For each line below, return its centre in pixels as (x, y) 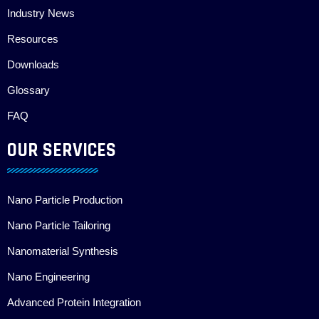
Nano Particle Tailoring (59, 226)
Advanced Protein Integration (74, 303)
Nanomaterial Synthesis (63, 252)
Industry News (41, 14)
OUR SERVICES (62, 151)
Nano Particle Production (65, 200)
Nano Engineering (48, 277)
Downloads (33, 65)
